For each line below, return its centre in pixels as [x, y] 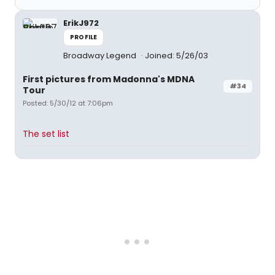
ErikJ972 [81, 23]
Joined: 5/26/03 [176, 56]
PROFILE [84, 37]
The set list [46, 134]
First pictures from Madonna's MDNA [109, 79]
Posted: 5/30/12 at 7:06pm [68, 103]
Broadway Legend [101, 56]
